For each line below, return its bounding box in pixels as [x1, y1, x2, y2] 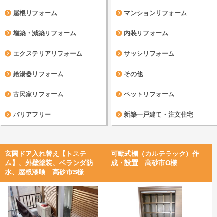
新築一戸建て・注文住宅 [122, 111, 193, 118]
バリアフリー [11, 111, 51, 118]
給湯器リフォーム [11, 70, 63, 77]
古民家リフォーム [11, 91, 63, 98]
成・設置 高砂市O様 [111, 158, 177, 167]
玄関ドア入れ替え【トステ [5, 149, 86, 157]
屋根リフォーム [11, 9, 57, 16]
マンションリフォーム [122, 9, 187, 16]
